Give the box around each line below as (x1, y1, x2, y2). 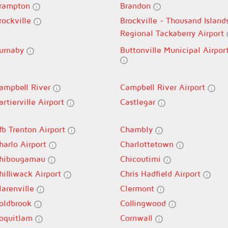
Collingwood (120, 198, 168, 208)
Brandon (120, 1, 153, 10)
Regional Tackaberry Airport (120, 28, 226, 38)
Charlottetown (120, 139, 176, 149)
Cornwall (120, 213, 155, 222)
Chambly (120, 125, 155, 134)
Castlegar (120, 97, 158, 106)
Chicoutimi (120, 154, 163, 163)
